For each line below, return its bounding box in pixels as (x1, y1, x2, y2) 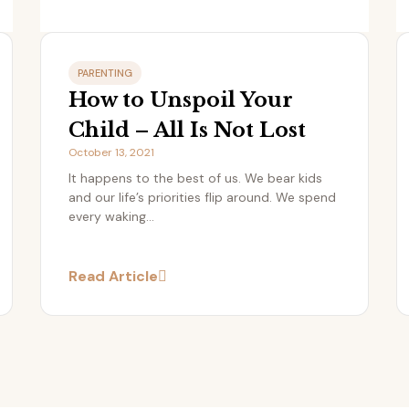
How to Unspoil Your (68, 88, 293, 113)
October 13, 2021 (68, 145, 154, 161)
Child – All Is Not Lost (68, 118, 306, 143)
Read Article (68, 267, 158, 287)
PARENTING (78, 67, 132, 80)
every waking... (68, 208, 154, 225)
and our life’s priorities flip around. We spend (68, 189, 336, 206)
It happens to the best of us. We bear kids (68, 170, 322, 187)
